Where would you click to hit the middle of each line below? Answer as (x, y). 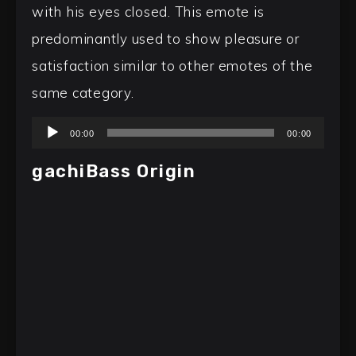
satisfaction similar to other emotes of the (172, 66)
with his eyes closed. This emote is (148, 12)
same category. (83, 93)
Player (52, 156)
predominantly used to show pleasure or (166, 39)
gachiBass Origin (114, 172)
